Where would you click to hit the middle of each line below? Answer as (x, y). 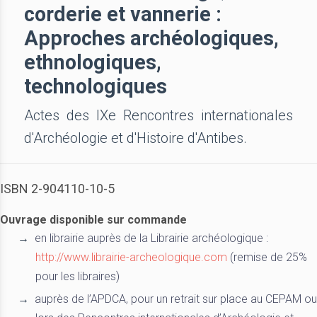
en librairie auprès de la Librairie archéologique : (151, 238)
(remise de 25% (267, 257)
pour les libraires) (77, 276)
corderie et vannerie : (123, 14)
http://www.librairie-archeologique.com (131, 257)
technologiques (96, 86)
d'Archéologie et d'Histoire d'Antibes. (136, 138)
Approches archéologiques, (152, 38)
